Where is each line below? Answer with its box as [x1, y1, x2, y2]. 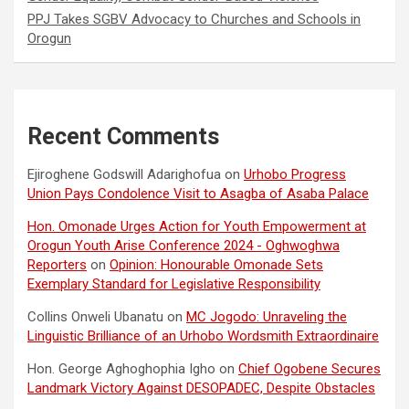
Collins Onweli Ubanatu [27, 309, 163, 326]
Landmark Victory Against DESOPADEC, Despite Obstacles [27, 380, 375, 397]
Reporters [27, 257, 87, 274]
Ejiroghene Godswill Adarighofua [27, 166, 221, 184]
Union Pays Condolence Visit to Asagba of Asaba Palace [27, 185, 369, 203]
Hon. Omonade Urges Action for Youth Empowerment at [27, 218, 366, 236]
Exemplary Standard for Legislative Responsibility [27, 276, 320, 293]
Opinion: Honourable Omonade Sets [110, 257, 323, 274]
